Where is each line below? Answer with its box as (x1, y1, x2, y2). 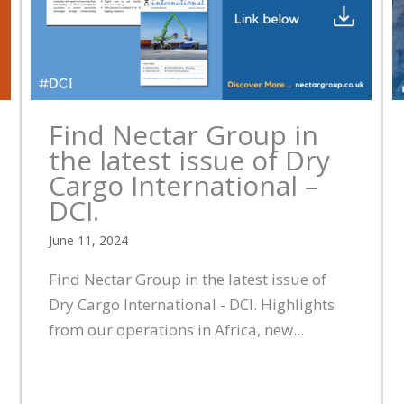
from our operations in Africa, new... (49, 318, 304, 340)
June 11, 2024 (49, 231, 128, 249)
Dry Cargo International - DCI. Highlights (49, 293, 335, 315)
